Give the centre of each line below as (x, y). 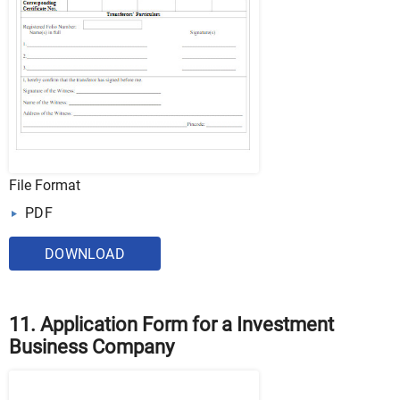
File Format (45, 185)
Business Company (92, 346)
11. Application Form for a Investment (171, 324)
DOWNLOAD (85, 254)
